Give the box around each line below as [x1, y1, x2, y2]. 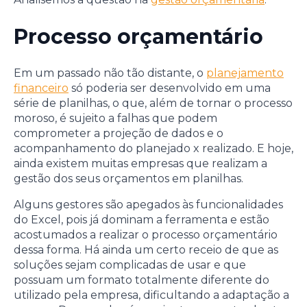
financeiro [14, 82, 69, 95]
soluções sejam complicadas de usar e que [14, 258, 246, 272]
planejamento [206, 66, 284, 80]
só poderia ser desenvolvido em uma [69, 82, 271, 95]
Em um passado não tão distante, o [14, 66, 206, 80]
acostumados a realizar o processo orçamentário [14, 228, 278, 242]
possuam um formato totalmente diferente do [14, 273, 269, 287]
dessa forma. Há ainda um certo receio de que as [14, 243, 278, 257]
